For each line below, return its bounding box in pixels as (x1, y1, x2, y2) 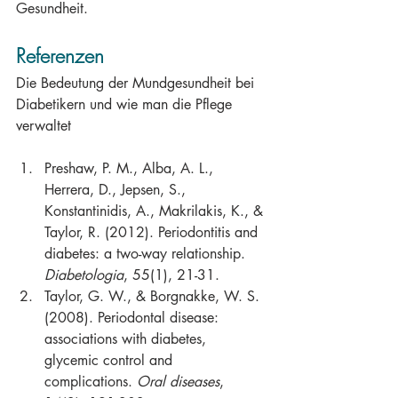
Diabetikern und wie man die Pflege (16, 95, 236, 114)
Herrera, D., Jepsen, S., (44, 180, 190, 199)
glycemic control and (44, 351, 177, 370)
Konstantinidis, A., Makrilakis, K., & (44, 202, 267, 220)
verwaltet (16, 116, 71, 135)
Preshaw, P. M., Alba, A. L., (44, 159, 218, 178)
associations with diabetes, (44, 330, 211, 348)
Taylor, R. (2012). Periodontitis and (44, 223, 262, 242)
